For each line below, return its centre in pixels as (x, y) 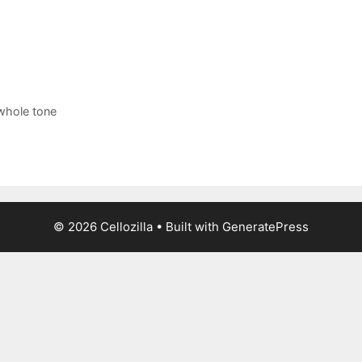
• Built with (187, 226)
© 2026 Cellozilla (103, 226)
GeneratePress (265, 226)
